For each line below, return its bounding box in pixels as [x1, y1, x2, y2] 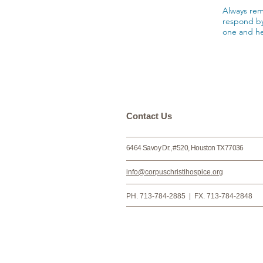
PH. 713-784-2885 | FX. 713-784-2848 [126, 192, 254, 200]
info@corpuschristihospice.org [126, 168, 223, 176]
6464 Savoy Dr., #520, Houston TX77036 [126, 144, 244, 152]
